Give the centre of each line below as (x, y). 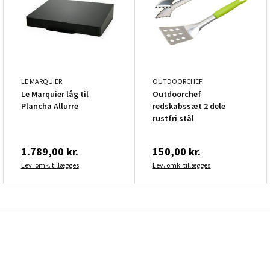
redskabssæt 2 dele (189, 106)
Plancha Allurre (49, 106)
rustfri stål (174, 118)
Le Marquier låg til (55, 94)
